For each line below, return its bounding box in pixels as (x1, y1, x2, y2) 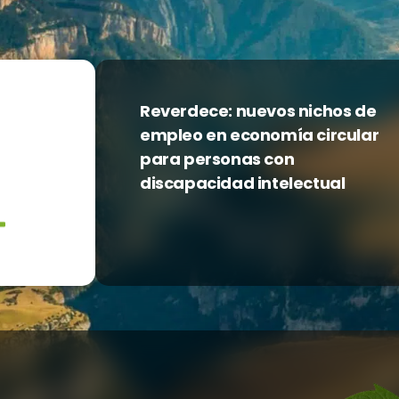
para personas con (140, 148, 295, 170)
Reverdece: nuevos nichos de (140, 100, 377, 122)
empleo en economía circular (140, 124, 379, 146)
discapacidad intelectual (140, 172, 346, 194)
